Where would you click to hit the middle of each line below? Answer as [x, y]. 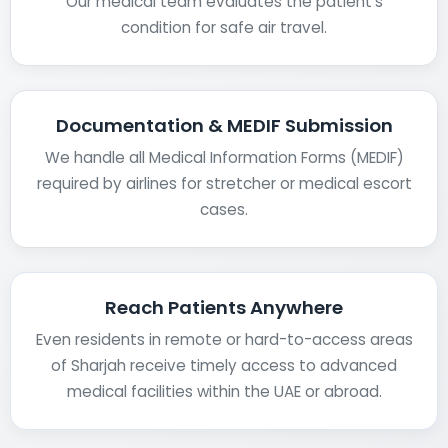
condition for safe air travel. [224, 27]
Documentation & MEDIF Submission [224, 125]
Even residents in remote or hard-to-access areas [224, 339]
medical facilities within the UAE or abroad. [224, 391]
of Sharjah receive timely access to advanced [224, 365]
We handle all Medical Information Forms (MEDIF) [224, 157]
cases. [224, 209]
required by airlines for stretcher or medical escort [224, 183]
